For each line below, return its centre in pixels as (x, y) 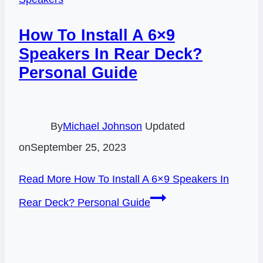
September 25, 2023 (78, 148)
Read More (45, 179)
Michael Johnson (102, 127)
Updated (165, 127)
